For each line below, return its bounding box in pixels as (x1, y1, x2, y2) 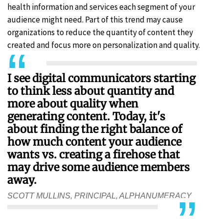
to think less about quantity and (7, 84, 174, 98)
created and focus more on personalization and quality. (7, 40, 200, 51)
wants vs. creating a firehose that (7, 147, 180, 161)
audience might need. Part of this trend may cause (7, 14, 183, 25)
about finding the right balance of (7, 122, 182, 136)
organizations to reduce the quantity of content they (7, 27, 193, 38)
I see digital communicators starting (7, 71, 196, 85)
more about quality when (7, 96, 138, 110)
